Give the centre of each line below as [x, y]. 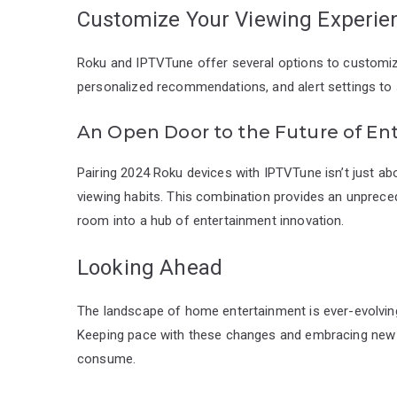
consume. [107, 358]
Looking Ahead [150, 267]
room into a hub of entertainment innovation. [211, 220]
